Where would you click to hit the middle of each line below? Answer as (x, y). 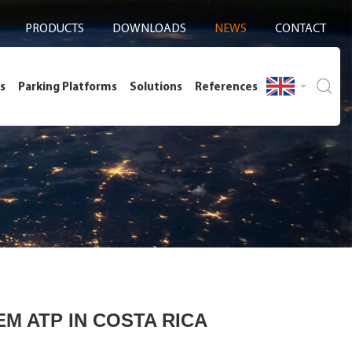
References (226, 86)
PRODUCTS (55, 27)
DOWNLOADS (149, 27)
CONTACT (301, 27)
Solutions (156, 86)
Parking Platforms (68, 86)
